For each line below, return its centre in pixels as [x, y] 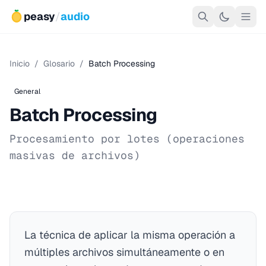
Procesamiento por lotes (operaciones [127, 139]
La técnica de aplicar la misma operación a [130, 235]
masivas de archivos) [75, 155]
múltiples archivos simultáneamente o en [124, 252]
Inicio [20, 64]
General [27, 91]
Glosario [59, 64]
